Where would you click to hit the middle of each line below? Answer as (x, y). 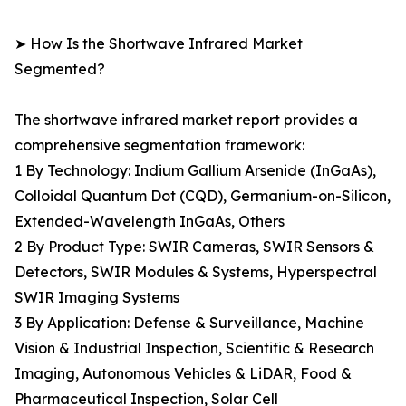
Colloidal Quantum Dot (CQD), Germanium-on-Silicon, (203, 196)
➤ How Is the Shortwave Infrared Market (159, 44)
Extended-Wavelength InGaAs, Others (150, 222)
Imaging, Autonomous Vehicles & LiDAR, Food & (183, 374)
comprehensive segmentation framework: (159, 145)
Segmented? (60, 69)
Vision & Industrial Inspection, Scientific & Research (194, 348)
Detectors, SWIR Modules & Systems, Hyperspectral (196, 272)
